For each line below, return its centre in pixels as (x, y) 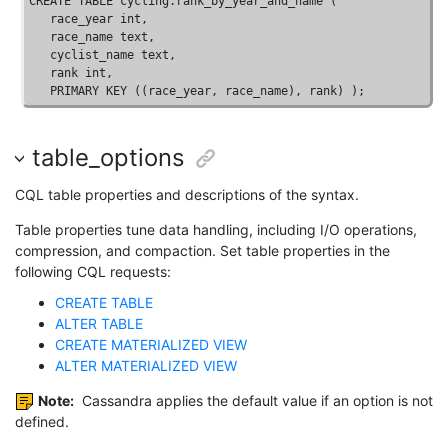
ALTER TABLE (99, 323)
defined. (42, 421)
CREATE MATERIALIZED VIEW (151, 344)
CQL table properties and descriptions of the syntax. (187, 194)
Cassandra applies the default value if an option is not (255, 400)
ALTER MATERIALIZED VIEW (146, 365)
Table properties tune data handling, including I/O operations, (216, 229)
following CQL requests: (93, 271)
